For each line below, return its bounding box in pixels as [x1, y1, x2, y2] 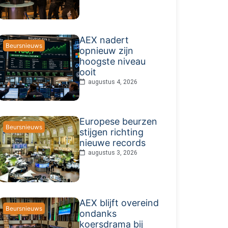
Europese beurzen [79, 116, 157, 127]
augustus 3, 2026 [88, 149, 137, 156]
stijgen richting [79, 126, 144, 137]
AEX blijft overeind [79, 197, 159, 208]
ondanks [79, 208, 117, 219]
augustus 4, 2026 [88, 78, 137, 85]
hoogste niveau [79, 55, 146, 67]
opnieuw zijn [79, 45, 133, 56]
